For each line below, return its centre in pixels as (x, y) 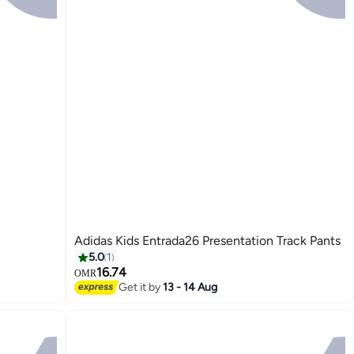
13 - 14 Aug (190, 287)
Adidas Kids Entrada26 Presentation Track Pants (208, 241)
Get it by (141, 287)
